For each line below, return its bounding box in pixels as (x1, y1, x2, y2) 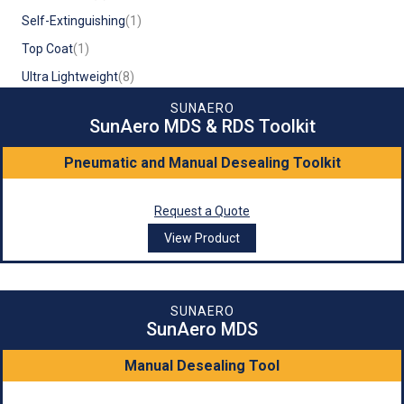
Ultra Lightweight (22, 69, 118, 85)
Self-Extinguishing (22, 14, 125, 29)
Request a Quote (154, 204, 250, 219)
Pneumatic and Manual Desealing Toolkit (63, 154, 341, 172)
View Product (164, 231, 240, 246)
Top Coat (22, 41, 73, 57)
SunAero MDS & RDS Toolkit (88, 115, 316, 138)
